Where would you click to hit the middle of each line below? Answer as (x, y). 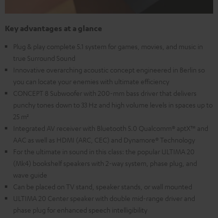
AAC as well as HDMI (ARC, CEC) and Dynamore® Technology (104, 140)
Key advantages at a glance (54, 28)
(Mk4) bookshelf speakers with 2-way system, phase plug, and (105, 163)
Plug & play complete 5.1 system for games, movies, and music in (108, 46)
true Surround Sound (44, 58)
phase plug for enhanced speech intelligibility (80, 210)
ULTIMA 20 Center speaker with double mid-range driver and (104, 198)
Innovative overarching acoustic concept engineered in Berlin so (109, 70)
